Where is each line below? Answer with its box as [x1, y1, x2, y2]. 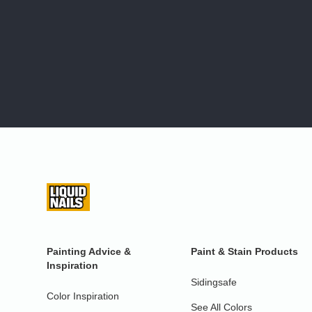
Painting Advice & [47, 245, 132, 257]
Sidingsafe [191, 276, 237, 288]
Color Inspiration [47, 290, 120, 302]
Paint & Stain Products [191, 245, 299, 257]
